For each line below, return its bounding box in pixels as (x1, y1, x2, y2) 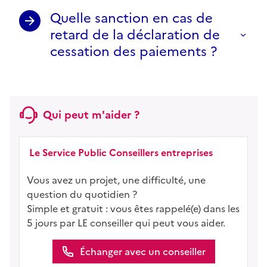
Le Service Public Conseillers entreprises (29, 145, 213, 160)
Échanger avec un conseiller (79, 244, 206, 259)
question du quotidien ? (27, 187, 137, 201)
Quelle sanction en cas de (50, 8, 213, 28)
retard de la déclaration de (50, 24, 220, 45)
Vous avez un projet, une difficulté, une (27, 172, 206, 187)
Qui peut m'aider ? (43, 106, 139, 123)
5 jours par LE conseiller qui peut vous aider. (27, 215, 225, 230)
